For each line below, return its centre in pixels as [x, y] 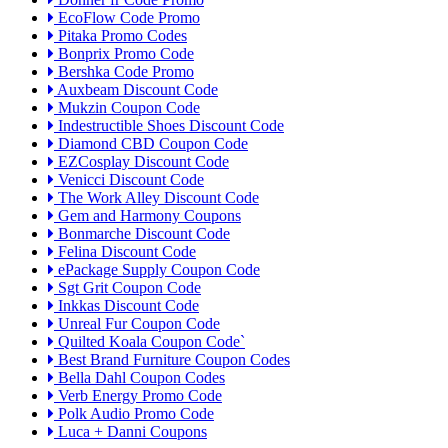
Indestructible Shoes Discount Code [169, 126]
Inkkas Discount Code [126, 306]
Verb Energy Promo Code [138, 396]
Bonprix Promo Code [124, 54]
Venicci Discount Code [129, 180]
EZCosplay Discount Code [141, 162]
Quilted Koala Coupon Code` [149, 342]
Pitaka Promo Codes [120, 36]
